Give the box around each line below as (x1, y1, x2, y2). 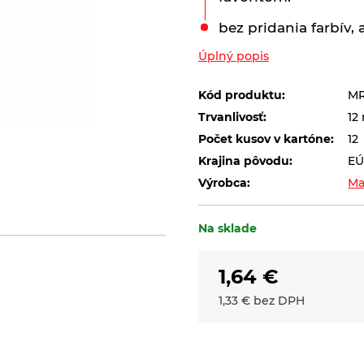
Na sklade (198, 221, 257, 235)
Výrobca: (198, 175, 250, 189)
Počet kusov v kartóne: (198, 132, 334, 146)
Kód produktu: (198, 89, 285, 102)
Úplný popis (198, 50, 269, 63)
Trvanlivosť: (198, 110, 266, 124)
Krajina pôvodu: (198, 154, 292, 167)
